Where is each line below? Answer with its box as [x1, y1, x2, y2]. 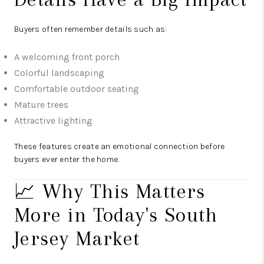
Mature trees [14, 99, 68, 111]
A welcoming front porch [14, 51, 120, 63]
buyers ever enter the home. [14, 154, 120, 165]
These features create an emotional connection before [14, 141, 225, 152]
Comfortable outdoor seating [14, 83, 139, 95]
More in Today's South [14, 203, 218, 227]
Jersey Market [14, 227, 140, 250]
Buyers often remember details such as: [14, 24, 167, 35]
